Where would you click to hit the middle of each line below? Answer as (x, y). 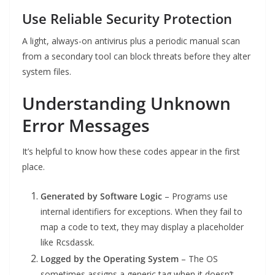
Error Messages (86, 126)
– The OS (198, 259)
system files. (47, 72)
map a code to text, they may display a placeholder (142, 227)
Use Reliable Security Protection (127, 19)
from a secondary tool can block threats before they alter (136, 56)
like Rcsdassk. (68, 242)
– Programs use (195, 196)
